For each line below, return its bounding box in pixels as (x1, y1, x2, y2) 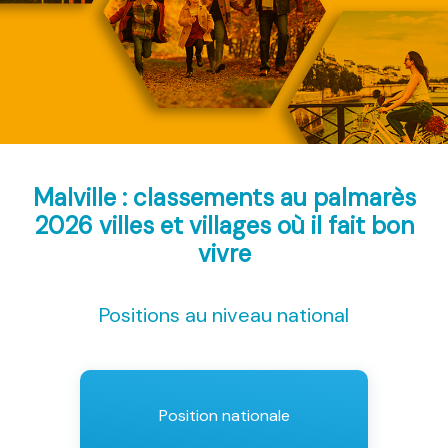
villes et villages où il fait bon (99, 210, 414, 242)
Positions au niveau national (99, 302, 349, 329)
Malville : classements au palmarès (32, 182, 416, 214)
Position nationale (158, 405, 290, 427)
